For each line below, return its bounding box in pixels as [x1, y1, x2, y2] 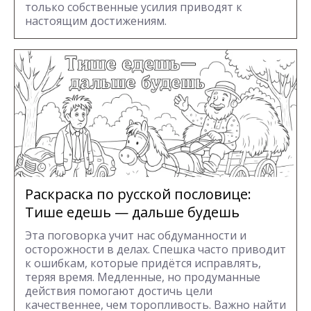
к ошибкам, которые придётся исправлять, [25, 255, 261, 271]
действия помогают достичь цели [25, 283, 212, 299]
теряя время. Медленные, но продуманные [25, 269, 260, 285]
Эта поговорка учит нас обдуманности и [25, 227, 246, 243]
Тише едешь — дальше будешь [25, 202, 239, 221]
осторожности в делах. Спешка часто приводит [25, 241, 286, 257]
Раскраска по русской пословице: [25, 184, 251, 203]
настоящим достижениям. [25, 12, 167, 28]
